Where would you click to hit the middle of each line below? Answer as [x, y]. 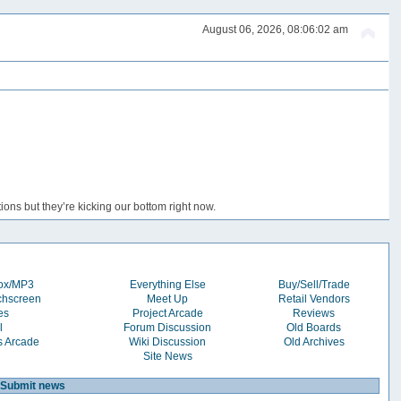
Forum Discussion [168, 327]
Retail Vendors [314, 299]
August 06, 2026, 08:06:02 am [275, 30]
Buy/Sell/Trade [314, 284]
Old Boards [314, 327]
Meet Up [168, 299]
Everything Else [167, 284]
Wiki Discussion [168, 341]
